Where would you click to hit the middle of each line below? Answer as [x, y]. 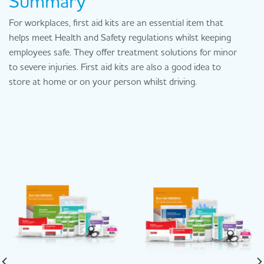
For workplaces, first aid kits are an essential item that [116, 22]
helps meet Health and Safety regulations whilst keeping [120, 37]
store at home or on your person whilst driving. [103, 81]
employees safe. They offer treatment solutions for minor [123, 52]
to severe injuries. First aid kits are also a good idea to [115, 66]
